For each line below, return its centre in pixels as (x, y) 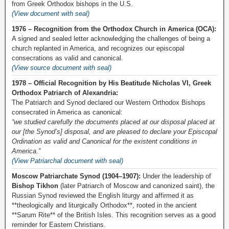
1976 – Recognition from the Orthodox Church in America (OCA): (114, 29)
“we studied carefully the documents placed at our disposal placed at (113, 122)
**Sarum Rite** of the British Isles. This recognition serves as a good (114, 215)
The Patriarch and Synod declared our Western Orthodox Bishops (109, 102)
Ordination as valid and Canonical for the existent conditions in (104, 141)
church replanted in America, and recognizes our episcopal (98, 48)
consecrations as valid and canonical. (67, 58)
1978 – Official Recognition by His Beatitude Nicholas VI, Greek (111, 83)
